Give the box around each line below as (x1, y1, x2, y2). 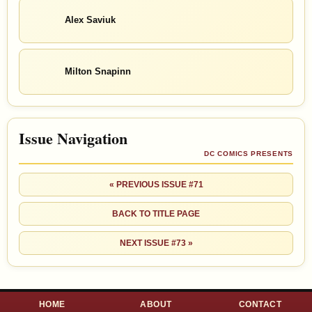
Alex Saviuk (65, 15, 116, 26)
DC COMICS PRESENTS (204, 149, 293, 157)
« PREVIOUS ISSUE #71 (109, 179, 203, 189)
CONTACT (238, 299, 281, 309)
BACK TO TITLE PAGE (112, 208, 200, 219)
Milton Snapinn (65, 66, 131, 77)
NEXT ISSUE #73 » (119, 237, 193, 248)
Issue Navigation (19, 126, 127, 150)
